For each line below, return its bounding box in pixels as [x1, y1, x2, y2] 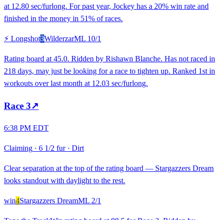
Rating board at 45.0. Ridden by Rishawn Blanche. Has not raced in [4, 54, 215, 63]
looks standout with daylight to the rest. [4, 176, 125, 185]
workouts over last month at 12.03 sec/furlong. [4, 79, 148, 87]
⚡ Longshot [4, 34, 40, 43]
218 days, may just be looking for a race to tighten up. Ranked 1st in [4, 66, 215, 75]
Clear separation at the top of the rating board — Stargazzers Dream [4, 164, 214, 173]
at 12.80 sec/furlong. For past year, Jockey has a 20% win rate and [4, 1, 209, 10]
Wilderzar [44, 34, 74, 43]
